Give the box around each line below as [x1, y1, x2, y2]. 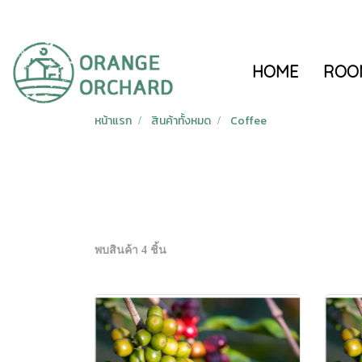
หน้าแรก [95, 112, 132, 129]
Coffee [230, 112, 267, 129]
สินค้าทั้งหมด [151, 112, 211, 129]
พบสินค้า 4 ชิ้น [95, 243, 166, 256]
